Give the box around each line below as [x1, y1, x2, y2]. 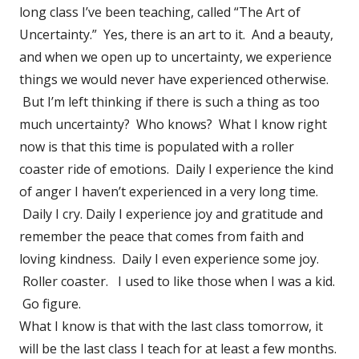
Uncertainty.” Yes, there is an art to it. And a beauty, [19, 25, 333, 43]
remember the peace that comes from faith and [19, 227, 304, 245]
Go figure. [19, 294, 87, 313]
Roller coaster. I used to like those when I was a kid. [19, 272, 335, 290]
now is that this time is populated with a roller [19, 137, 294, 155]
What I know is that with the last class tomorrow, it [19, 317, 323, 335]
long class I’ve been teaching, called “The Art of [19, 2, 301, 21]
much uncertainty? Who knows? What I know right [19, 115, 327, 133]
